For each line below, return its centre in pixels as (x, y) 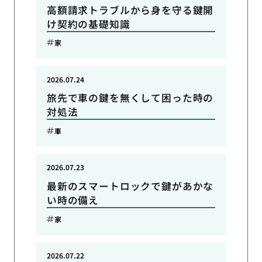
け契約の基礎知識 (88, 24)
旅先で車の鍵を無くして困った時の (130, 98)
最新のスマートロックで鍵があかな (130, 186)
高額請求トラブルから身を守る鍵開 (130, 10)
